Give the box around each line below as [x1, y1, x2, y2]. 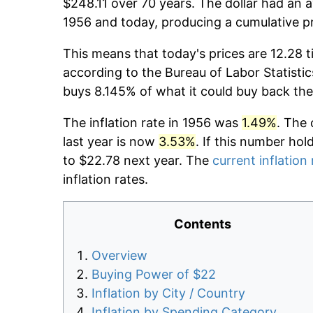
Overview [92, 248, 147, 263]
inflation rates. [63, 172, 148, 187]
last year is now [63, 134, 159, 150]
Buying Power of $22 [92, 267, 216, 282]
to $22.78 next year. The [63, 153, 212, 168]
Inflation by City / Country [92, 286, 245, 301]
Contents [174, 217, 231, 232]
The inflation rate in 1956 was [63, 115, 242, 131]
